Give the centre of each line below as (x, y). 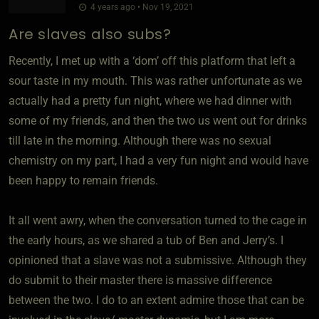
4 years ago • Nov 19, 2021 (141, 7)
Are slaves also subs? (90, 34)
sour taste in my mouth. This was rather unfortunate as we (155, 80)
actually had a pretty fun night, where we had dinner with (150, 100)
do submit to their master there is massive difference (140, 280)
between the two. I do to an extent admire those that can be (156, 300)
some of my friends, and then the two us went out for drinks (158, 120)
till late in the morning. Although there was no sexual (140, 140)
